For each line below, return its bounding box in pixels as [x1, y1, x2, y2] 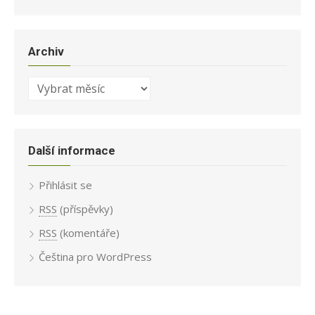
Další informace [28, 143, 115, 158]
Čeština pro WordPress [39, 249, 152, 264]
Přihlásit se [39, 177, 92, 192]
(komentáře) [57, 225, 120, 240]
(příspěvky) [57, 201, 113, 216]
